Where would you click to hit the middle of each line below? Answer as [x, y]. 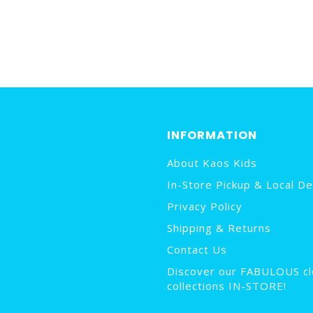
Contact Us [197, 249]
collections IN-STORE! [227, 286]
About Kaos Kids [212, 163]
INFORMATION [212, 135]
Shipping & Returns [219, 228]
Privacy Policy [205, 206]
